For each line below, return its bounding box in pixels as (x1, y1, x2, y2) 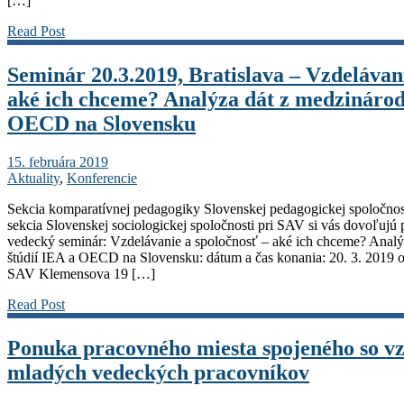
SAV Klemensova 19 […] (7, 265, 155, 281)
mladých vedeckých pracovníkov (7, 360, 309, 384)
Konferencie (67, 170, 137, 186)
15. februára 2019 (7, 153, 108, 170)
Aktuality (7, 170, 60, 186)
